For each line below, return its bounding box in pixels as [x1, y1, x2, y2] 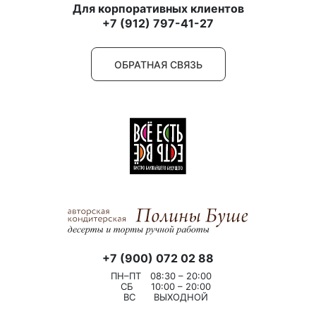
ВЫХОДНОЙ [150, 291, 208, 303]
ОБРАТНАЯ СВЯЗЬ [114, 58, 202, 71]
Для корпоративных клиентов [72, 1, 244, 16]
